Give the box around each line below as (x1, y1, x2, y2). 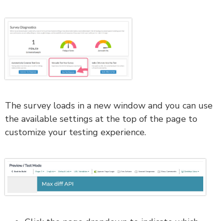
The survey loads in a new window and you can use (5, 99, 213, 111)
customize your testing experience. (5, 126, 146, 138)
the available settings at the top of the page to (5, 112, 197, 125)
